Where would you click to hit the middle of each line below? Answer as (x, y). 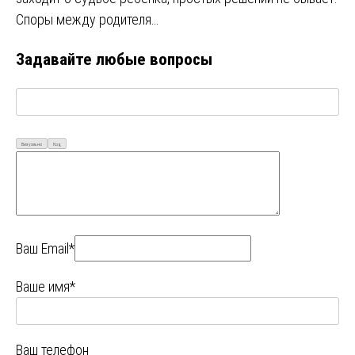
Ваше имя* (46, 286)
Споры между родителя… (87, 19)
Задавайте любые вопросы (114, 59)
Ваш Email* (45, 248)
